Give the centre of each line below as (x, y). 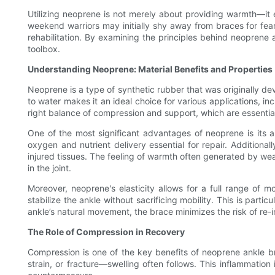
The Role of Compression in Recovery (106, 232)
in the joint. (49, 168)
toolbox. (44, 49)
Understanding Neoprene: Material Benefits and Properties (150, 69)
